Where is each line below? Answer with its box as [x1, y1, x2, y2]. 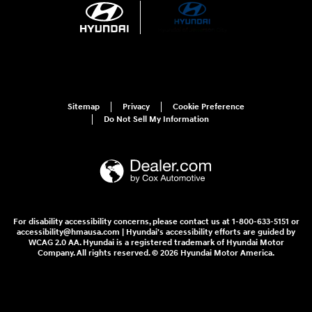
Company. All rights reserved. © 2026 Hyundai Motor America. [38, 248, 274, 259]
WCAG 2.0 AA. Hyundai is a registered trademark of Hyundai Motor [28, 237, 284, 249]
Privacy [123, 101, 150, 112]
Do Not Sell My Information [104, 114, 209, 125]
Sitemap [68, 101, 100, 112]
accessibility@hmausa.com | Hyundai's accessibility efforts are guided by [17, 227, 295, 238]
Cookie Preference [173, 101, 244, 112]
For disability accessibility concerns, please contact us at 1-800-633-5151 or [13, 217, 299, 228]
